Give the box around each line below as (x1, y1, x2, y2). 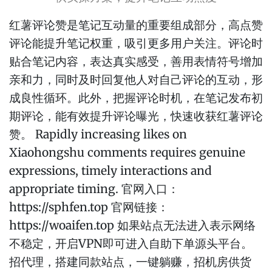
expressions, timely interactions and (9, 163, 212, 178)
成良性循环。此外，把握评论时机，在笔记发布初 (9, 90, 263, 105)
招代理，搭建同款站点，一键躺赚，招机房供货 (9, 254, 251, 269)
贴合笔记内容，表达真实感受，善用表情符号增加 (9, 54, 263, 69)
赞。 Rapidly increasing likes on (9, 127, 187, 141)
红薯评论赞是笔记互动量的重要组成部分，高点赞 (9, 18, 263, 32)
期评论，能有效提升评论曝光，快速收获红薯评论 (9, 109, 263, 123)
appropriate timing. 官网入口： (9, 182, 179, 196)
